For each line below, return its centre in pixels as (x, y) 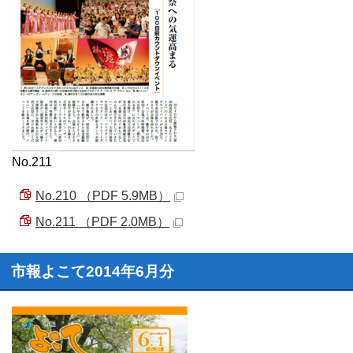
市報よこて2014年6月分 (93, 271)
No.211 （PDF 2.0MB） (102, 222)
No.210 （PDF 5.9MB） (103, 196)
